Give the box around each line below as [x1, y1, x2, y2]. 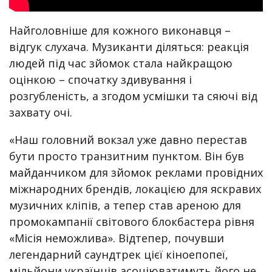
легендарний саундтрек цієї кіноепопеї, [9, 247, 228, 262]
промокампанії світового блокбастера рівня [9, 214, 254, 229]
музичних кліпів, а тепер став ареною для [9, 198, 241, 213]
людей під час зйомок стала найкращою [9, 56, 233, 71]
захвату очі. [9, 105, 72, 120]
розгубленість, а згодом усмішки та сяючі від [9, 89, 257, 104]
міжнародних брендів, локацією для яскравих [9, 182, 261, 197]
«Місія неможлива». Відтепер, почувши [9, 231, 224, 246]
